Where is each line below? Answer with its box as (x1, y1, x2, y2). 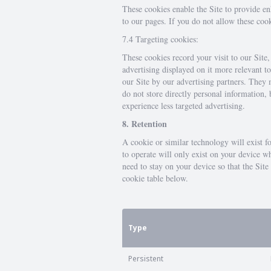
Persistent (128, 253, 163, 264)
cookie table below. (122, 172, 188, 184)
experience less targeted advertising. (122, 100, 245, 111)
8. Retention (122, 117, 167, 130)
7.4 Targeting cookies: (122, 33, 198, 45)
